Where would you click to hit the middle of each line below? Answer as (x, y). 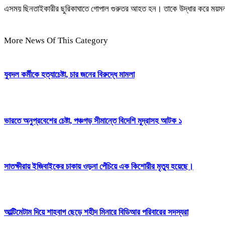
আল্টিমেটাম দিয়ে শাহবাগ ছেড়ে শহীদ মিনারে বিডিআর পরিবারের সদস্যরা (96, 212)
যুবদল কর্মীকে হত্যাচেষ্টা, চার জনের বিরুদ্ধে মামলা (69, 75)
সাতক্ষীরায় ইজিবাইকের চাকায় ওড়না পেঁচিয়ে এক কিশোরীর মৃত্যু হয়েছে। (99, 166)
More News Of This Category (56, 40)
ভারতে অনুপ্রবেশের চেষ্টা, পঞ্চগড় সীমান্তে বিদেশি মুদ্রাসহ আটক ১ (93, 121)
